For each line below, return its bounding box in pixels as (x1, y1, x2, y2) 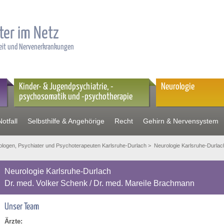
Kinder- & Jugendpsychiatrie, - (19, 82, 113, 91)
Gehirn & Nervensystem (143, 117, 218, 125)
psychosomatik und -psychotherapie (19, 92, 132, 101)
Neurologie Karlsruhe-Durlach (4, 167, 111, 175)
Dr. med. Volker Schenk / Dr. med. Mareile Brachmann (4, 179, 194, 187)
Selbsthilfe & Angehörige (27, 117, 104, 125)
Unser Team (4, 202, 39, 211)
